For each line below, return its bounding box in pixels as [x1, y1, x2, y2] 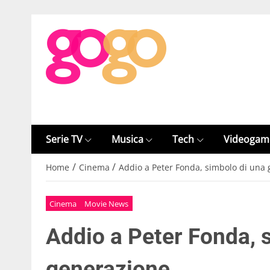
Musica [111, 133, 144, 146]
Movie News [84, 198, 129, 209]
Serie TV [46, 133, 83, 146]
